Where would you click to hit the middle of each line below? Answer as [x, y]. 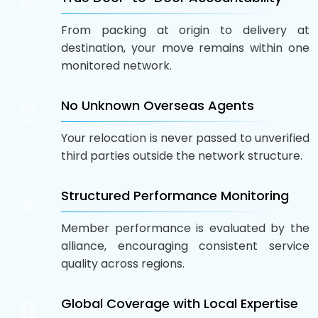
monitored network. [116, 65]
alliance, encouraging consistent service [185, 246]
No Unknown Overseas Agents [158, 105]
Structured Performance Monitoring [175, 195]
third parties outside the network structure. [182, 155]
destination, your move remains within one [185, 48]
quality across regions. [123, 263]
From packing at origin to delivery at [185, 30]
